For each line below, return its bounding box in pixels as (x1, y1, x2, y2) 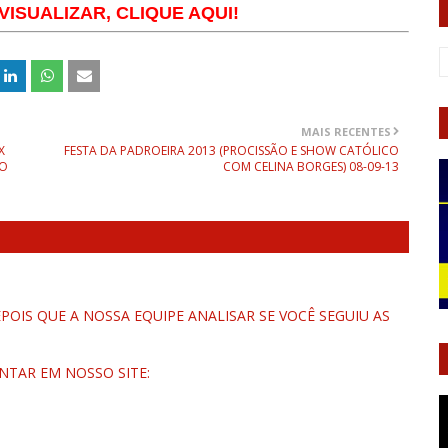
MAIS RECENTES (301, 124, 391, 139)
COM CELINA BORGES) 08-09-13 (223, 158, 399, 175)
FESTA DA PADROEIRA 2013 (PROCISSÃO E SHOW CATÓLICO (64, 142, 399, 159)
